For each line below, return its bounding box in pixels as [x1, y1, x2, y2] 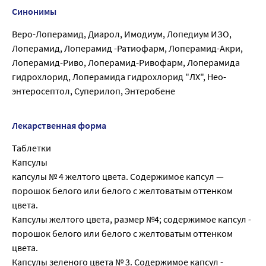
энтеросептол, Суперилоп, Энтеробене [12, 85, 175, 97]
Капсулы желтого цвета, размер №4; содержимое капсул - [12, 213, 251, 226]
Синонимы [12, 5, 56, 18]
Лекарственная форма [12, 119, 106, 132]
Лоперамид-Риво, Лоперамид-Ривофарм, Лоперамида [12, 56, 240, 69]
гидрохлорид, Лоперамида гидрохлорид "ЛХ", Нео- [12, 71, 226, 83]
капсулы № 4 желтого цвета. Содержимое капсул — [12, 170, 224, 183]
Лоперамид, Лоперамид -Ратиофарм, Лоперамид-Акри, [12, 42, 243, 55]
